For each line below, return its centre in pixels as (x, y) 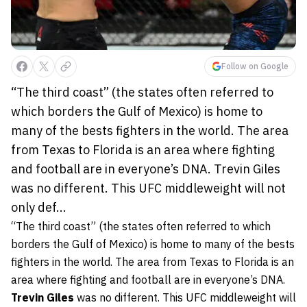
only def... (39, 208)
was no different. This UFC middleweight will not (148, 188)
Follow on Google (255, 66)
